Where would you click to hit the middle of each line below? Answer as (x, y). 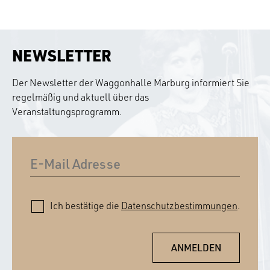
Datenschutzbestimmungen (179, 206)
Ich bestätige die (86, 206)
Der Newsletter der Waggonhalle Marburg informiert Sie (131, 83)
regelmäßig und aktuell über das (80, 97)
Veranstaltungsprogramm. (67, 112)
